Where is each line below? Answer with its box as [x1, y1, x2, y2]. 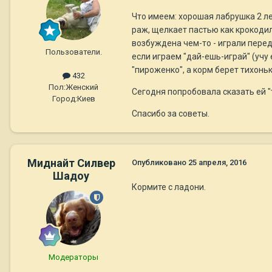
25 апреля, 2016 [188, 158, 246, 168]
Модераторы [49, 253, 98, 262]
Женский [66, 83, 98, 92]
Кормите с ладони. [132, 182, 206, 192]
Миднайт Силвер [27, 157, 115, 170]
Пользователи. [45, 47, 102, 57]
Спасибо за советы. [132, 109, 211, 119]
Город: [52, 94, 77, 104]
